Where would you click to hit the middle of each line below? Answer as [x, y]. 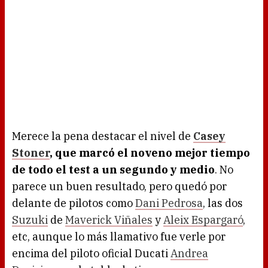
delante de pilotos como [74, 203]
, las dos [223, 203]
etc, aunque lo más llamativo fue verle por [119, 237]
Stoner [31, 153]
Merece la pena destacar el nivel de [103, 136]
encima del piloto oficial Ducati [91, 254]
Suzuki [30, 220]
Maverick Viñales [109, 220]
